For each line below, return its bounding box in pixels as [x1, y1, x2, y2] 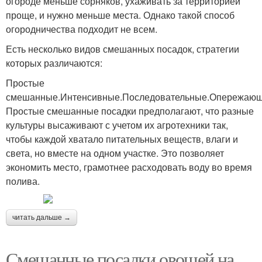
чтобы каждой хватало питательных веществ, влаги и [6, 132, 238, 146]
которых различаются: [6, 56, 102, 70]
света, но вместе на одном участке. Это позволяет [6, 146, 224, 160]
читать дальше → [12, 213, 71, 222]
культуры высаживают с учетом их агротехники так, [6, 118, 228, 132]
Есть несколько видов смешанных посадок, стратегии [6, 42, 239, 56]
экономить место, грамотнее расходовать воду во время [6, 160, 252, 174]
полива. [6, 174, 40, 188]
